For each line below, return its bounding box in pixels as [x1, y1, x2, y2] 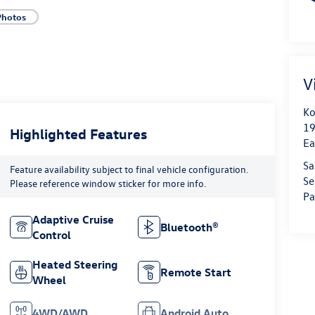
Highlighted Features [9, 124, 147, 142]
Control [32, 227, 71, 242]
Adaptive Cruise [32, 212, 114, 226]
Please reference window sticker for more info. [9, 176, 206, 190]
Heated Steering [32, 257, 117, 271]
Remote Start [160, 264, 232, 279]
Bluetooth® [160, 219, 219, 234]
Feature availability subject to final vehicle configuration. [9, 162, 248, 176]
